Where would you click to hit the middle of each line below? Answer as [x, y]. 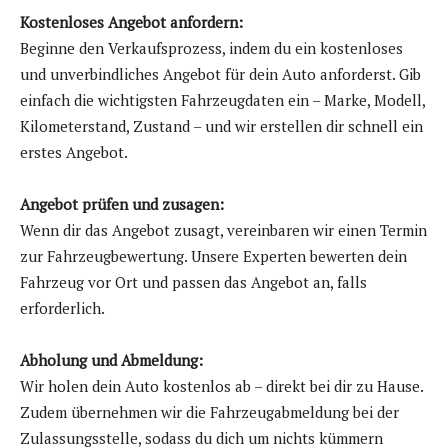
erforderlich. [62, 308]
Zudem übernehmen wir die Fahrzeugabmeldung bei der [209, 412]
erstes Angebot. [74, 152]
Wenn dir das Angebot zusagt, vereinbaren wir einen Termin [223, 230]
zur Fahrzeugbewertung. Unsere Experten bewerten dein [213, 256]
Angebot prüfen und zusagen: [122, 204]
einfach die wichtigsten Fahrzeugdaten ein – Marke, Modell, [222, 100]
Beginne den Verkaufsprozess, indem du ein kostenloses [211, 48]
